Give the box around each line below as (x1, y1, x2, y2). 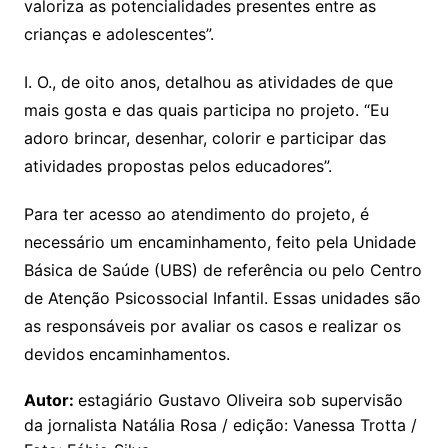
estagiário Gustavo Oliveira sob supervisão (77, 390, 403, 411)
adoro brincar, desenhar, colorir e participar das (23, 128, 386, 149)
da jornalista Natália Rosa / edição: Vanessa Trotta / (23, 415, 417, 436)
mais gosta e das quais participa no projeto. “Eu (23, 100, 389, 121)
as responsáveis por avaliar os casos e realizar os (23, 316, 401, 337)
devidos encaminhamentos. (23, 344, 230, 365)
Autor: (23, 390, 78, 411)
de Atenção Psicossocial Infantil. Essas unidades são (23, 288, 421, 309)
